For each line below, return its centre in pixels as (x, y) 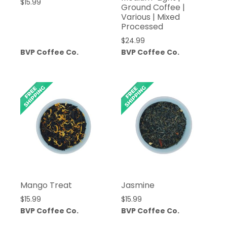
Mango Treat (46, 185)
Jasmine (138, 185)
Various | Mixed (150, 17)
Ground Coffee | (153, 8)
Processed (142, 27)
